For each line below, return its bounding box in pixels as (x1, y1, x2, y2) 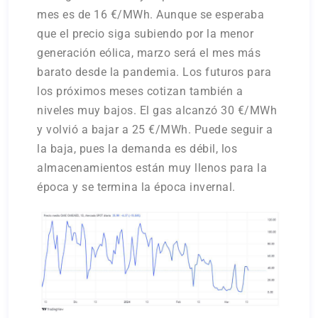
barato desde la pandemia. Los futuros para (37, 65, 272, 79)
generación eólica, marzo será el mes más (37, 46, 261, 60)
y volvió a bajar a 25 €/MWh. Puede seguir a (37, 123, 273, 137)
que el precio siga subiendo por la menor (37, 27, 254, 41)
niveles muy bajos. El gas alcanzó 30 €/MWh (37, 104, 278, 118)
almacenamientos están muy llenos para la (37, 161, 268, 175)
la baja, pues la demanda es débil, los (37, 142, 238, 156)
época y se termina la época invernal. (37, 180, 236, 194)
